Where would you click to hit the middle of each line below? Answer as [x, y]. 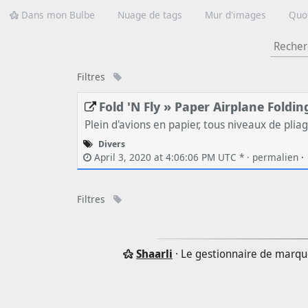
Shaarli [154, 254]
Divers [112, 144]
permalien [276, 157]
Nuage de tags [150, 14]
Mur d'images [235, 14]
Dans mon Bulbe [57, 14]
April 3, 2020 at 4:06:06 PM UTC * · [172, 157]
